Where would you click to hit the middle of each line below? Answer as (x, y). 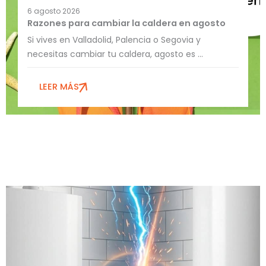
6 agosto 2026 (53, 11)
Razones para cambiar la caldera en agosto (126, 23)
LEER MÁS (59, 86)
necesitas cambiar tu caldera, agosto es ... (115, 54)
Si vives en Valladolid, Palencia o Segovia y (114, 40)
